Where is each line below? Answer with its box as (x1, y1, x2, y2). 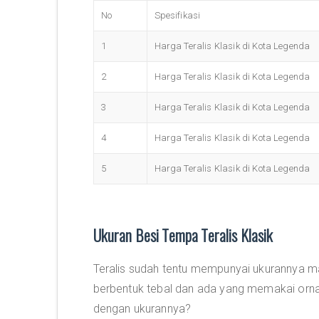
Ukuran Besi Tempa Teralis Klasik (93, 224, 273, 246)
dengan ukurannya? (93, 302, 192, 315)
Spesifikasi (154, 10, 201, 21)
